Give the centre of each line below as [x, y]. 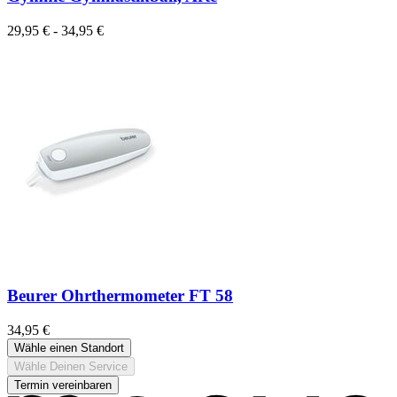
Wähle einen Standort [69, 347]
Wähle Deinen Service [71, 366]
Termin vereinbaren [63, 385]
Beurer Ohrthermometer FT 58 [120, 295]
